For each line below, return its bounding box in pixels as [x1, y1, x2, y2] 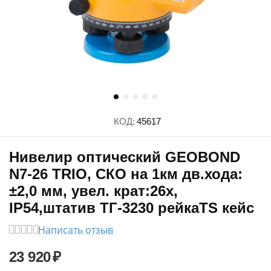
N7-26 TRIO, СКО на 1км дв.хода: [9, 166, 243, 182]
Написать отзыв [38, 223, 113, 237]
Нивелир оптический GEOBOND [9, 149, 240, 165]
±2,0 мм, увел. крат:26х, [9, 183, 178, 199]
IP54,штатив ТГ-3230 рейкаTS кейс [9, 200, 254, 216]
